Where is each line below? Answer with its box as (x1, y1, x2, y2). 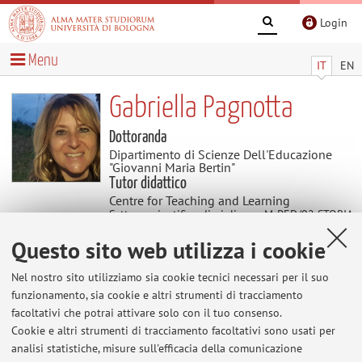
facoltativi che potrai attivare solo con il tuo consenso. (11, 305, 282, 320)
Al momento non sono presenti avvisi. (15, 312, 224, 329)
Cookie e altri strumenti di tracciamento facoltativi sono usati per (11, 323, 335, 338)
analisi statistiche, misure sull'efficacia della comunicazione (11, 341, 302, 356)
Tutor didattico (108, 175, 187, 192)
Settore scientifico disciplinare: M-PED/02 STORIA (108, 206, 352, 221)
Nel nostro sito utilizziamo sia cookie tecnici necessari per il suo (11, 270, 329, 284)
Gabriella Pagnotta (108, 93, 293, 124)
